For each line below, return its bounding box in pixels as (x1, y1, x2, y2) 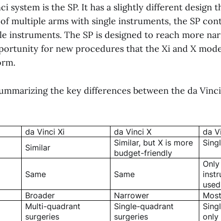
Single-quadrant (114, 201, 174, 211)
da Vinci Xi (25, 126, 65, 137)
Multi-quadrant (25, 201, 81, 211)
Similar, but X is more (114, 137, 193, 147)
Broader (25, 190, 55, 200)
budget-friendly (114, 147, 173, 158)
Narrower (114, 190, 149, 200)
